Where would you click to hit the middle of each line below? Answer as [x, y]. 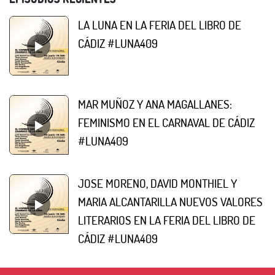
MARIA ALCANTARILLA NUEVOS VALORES [170, 201]
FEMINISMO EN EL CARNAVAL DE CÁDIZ [166, 122]
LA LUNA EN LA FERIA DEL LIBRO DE [160, 25]
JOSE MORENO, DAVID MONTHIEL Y [157, 183]
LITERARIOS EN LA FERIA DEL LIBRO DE [167, 220]
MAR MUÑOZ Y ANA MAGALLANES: [155, 104]
